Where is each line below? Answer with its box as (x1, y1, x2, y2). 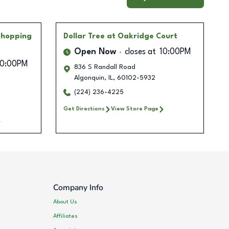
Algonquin (74, 75, 104, 82)
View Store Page (110, 106, 158, 112)
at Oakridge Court (106, 33, 177, 40)
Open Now (74, 48, 116, 57)
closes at (124, 48, 156, 57)
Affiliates (53, 213, 78, 219)
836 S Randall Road (74, 64, 135, 71)
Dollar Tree (63, 33, 105, 40)
